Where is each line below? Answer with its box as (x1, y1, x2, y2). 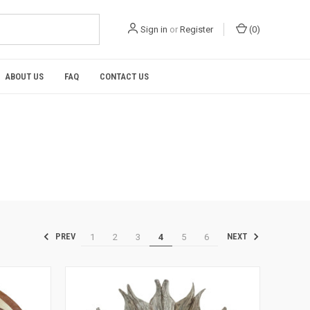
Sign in (140, 24, 167, 35)
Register (180, 24, 213, 35)
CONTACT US (100, 71, 149, 82)
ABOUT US (5, 71, 44, 82)
